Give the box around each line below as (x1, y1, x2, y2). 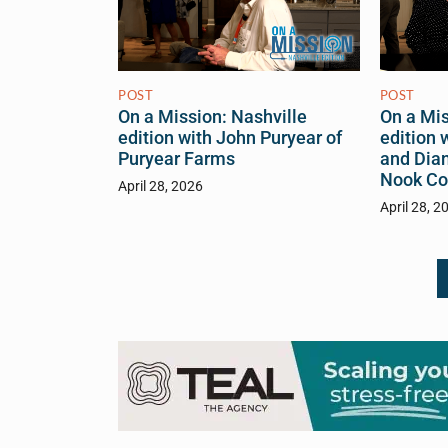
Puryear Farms (118, 149, 235, 170)
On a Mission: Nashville (118, 107, 307, 128)
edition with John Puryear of (118, 128, 342, 149)
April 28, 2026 (118, 178, 203, 196)
